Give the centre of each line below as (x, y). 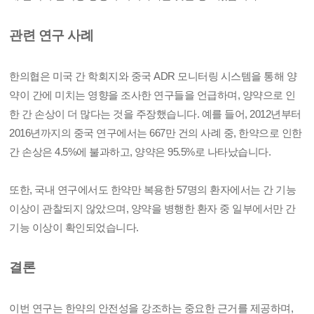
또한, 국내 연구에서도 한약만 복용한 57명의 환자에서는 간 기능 (153, 190)
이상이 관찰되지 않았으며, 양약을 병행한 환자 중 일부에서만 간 (152, 209)
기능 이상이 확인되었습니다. (74, 227)
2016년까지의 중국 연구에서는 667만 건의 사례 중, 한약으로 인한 (156, 133)
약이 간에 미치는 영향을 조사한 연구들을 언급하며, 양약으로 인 (152, 95)
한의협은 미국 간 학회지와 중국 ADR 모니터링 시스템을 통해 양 (153, 76)
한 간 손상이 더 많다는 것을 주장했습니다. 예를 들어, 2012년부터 (155, 114)
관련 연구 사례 (52, 35)
